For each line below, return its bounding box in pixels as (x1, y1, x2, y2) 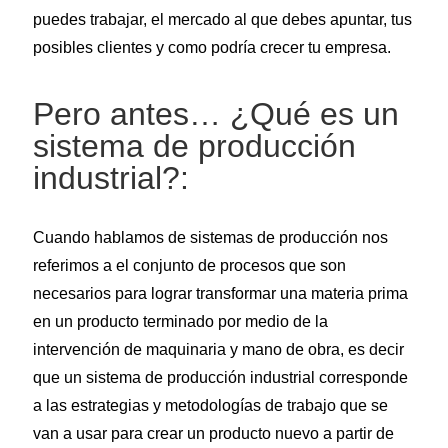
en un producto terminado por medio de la (32, 313, 328, 331)
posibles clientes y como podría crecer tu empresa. (32, 39, 391, 57)
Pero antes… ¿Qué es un (32, 96, 399, 133)
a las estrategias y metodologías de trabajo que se (32, 397, 388, 415)
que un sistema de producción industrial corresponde (32, 369, 408, 387)
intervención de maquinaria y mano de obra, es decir (32, 341, 404, 359)
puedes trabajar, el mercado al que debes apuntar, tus (32, 11, 412, 29)
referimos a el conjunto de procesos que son (32, 257, 346, 275)
